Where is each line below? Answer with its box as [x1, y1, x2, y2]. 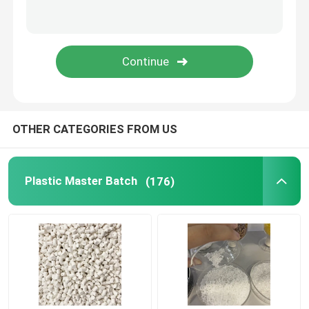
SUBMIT [132, 6, 177, 21]
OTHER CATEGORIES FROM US [12, 122, 177, 137]
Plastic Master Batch [24, 174, 137, 188]
